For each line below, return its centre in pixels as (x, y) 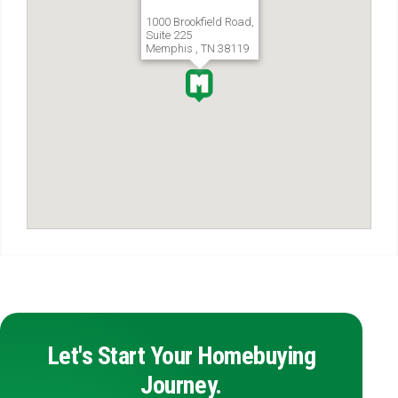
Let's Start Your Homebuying (181, 356)
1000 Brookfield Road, (200, 22)
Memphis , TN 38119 (197, 48)
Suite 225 (169, 35)
